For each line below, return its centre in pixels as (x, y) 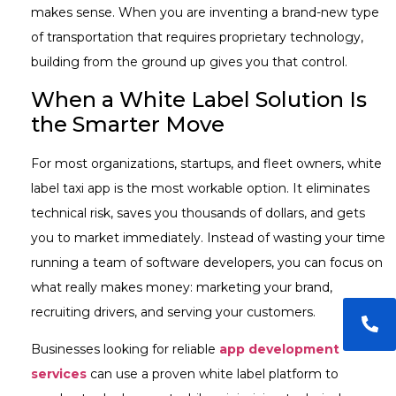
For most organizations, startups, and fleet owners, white (206, 163)
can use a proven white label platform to (213, 374)
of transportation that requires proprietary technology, (197, 38)
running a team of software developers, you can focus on (207, 262)
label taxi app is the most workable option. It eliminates (200, 188)
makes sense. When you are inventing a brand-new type (205, 13)
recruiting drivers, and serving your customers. (173, 312)
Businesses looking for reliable (125, 350)
